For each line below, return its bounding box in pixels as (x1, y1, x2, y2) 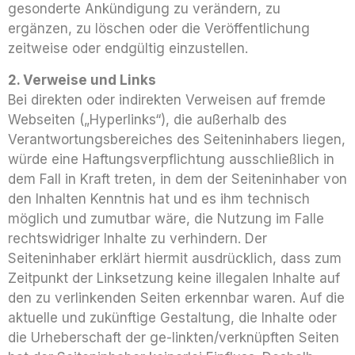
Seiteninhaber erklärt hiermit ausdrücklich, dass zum (8, 250, 342, 266)
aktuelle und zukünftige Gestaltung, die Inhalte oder (8, 309, 337, 326)
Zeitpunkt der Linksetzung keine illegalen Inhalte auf (8, 269, 340, 286)
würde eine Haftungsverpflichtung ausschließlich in (8, 151, 334, 167)
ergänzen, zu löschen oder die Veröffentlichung (8, 21, 310, 37)
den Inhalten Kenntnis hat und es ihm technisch (8, 190, 310, 207)
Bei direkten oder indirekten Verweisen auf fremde (8, 91, 326, 108)
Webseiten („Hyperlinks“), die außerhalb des (8, 111, 287, 128)
